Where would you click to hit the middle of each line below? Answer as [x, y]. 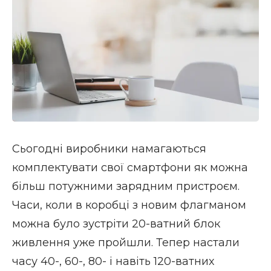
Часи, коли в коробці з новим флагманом [129, 205]
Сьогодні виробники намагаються [109, 149]
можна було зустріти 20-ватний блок [116, 224]
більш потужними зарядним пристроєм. [126, 186]
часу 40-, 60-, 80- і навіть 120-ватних [113, 261]
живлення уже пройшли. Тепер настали [126, 242]
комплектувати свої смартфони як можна [130, 167]
